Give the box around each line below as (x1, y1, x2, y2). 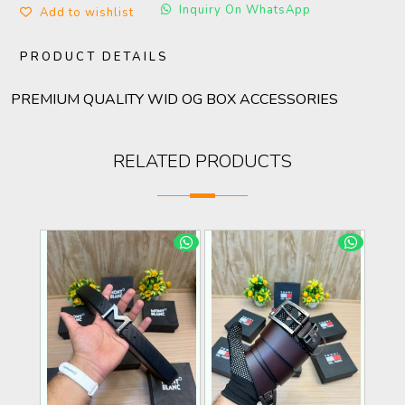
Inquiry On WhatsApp (179, 2, 311, 18)
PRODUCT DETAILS (20, 49, 169, 65)
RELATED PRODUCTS (113, 149, 292, 174)
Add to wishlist (40, 5, 134, 21)
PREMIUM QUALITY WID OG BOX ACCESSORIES (11, 89, 338, 109)
